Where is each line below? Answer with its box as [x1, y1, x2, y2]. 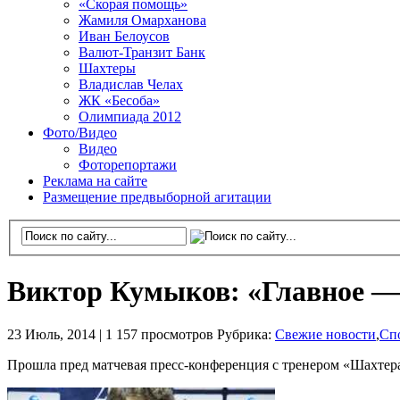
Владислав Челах [79, 77, 183, 92]
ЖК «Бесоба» [79, 93, 160, 108]
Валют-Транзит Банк [79, 45, 205, 60]
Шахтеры [79, 61, 136, 76]
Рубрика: [217, 327, 275, 343]
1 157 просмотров [105, 327, 217, 343]
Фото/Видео [43, 125, 117, 140]
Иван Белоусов [79, 29, 170, 44]
